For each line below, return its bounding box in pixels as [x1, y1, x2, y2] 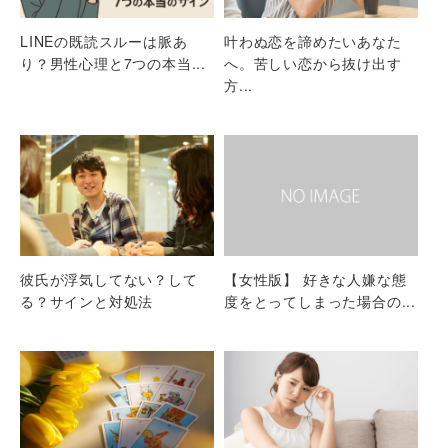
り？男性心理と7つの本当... [20, 52, 207, 73]
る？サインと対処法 [20, 290, 154, 311]
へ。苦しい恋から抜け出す [224, 52, 402, 73]
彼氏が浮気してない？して [20, 268, 198, 289]
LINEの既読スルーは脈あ [20, 30, 188, 51]
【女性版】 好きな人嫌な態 [224, 268, 407, 289]
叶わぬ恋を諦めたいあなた [224, 30, 402, 51]
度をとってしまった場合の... [224, 290, 416, 311]
